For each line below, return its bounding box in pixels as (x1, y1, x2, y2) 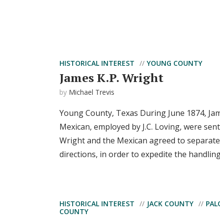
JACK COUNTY (147, 199, 193, 208)
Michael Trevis (69, 87, 114, 97)
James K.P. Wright (59, 70, 164, 85)
